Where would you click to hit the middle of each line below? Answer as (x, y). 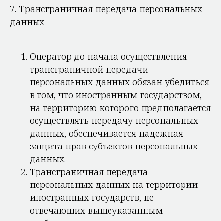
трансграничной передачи (89, 69)
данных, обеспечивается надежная (106, 133)
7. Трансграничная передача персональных (106, 9)
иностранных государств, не (92, 197)
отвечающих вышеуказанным (96, 210)
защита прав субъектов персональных (114, 146)
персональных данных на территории (114, 184)
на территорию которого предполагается (120, 108)
